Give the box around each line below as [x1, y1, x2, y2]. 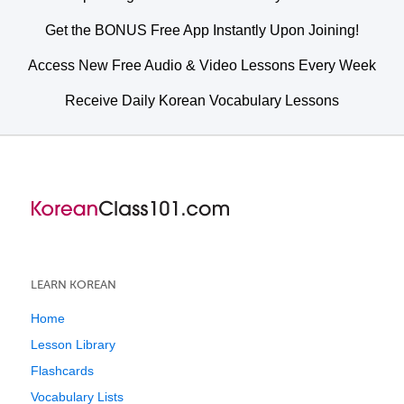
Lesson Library [31, 337, 115, 352]
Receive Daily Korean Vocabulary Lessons [65, 93, 339, 108]
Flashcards [31, 363, 94, 378]
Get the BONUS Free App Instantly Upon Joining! [45, 23, 359, 38]
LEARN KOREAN [31, 278, 116, 291]
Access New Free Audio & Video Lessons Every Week [28, 58, 376, 73]
